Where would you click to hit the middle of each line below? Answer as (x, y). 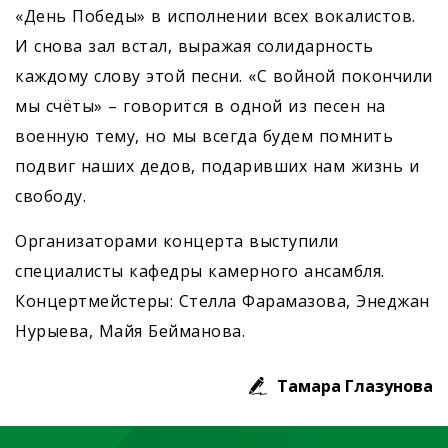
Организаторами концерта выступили (177, 241)
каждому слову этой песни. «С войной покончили (224, 76)
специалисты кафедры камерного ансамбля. (200, 271)
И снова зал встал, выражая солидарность (194, 46)
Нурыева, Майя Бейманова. (130, 331)
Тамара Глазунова (355, 386)
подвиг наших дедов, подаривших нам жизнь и (217, 166)
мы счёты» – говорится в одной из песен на (200, 106)
